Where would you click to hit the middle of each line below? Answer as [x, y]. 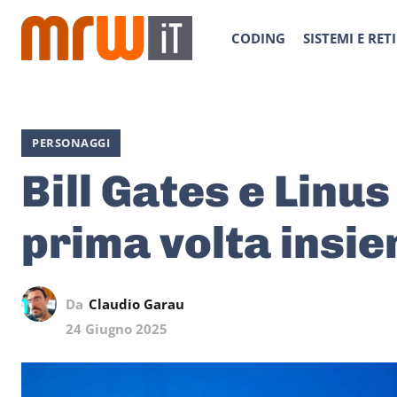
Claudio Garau [136, 304]
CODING [258, 38]
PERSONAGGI [71, 143]
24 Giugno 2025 [117, 329]
